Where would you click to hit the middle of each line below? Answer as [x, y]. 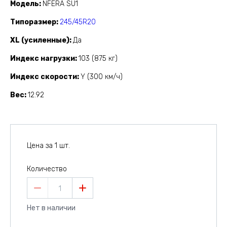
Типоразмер [33, 22]
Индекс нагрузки [43, 59]
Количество [47, 169]
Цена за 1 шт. [48, 146]
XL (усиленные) [40, 41]
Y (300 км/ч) [102, 77]
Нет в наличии [51, 208]
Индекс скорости [44, 77]
